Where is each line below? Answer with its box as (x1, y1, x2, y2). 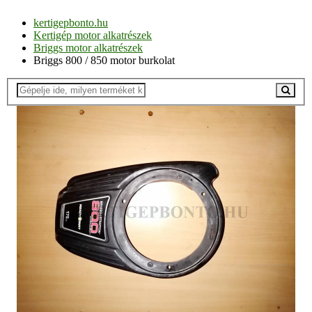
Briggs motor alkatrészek (33, 41, 143, 54)
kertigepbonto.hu (33, 16, 108, 29)
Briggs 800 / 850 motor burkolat (33, 54, 175, 66)
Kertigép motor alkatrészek (33, 29, 152, 41)
